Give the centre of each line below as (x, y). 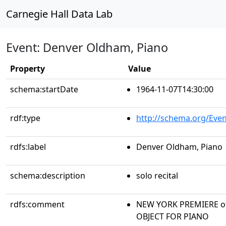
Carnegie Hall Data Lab (59, 14)
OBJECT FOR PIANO (173, 216)
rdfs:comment (37, 204)
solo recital (157, 176)
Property (27, 69)
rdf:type (25, 118)
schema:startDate (44, 89)
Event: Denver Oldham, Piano (87, 47)
